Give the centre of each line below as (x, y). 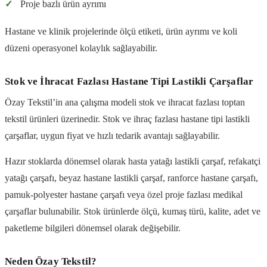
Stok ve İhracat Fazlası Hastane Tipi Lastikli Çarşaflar (129, 81)
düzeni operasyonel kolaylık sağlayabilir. (81, 48)
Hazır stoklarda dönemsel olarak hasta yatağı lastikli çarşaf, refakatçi (133, 161)
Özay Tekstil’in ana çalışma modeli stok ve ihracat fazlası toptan (125, 103)
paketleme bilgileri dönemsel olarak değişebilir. (93, 228)
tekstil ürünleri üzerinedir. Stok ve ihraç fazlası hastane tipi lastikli (127, 119)
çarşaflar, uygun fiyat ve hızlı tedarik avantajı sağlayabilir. (112, 136)
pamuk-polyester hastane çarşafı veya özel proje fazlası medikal (124, 194)
